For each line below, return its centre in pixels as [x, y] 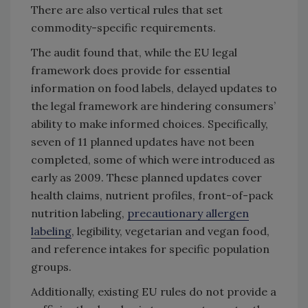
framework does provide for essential [131, 70]
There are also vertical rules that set [127, 9]
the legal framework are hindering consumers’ [153, 106]
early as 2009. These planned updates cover [146, 177]
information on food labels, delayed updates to [154, 88]
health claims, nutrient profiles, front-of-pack [152, 195]
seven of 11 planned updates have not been [143, 141]
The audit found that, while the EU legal [134, 52]
